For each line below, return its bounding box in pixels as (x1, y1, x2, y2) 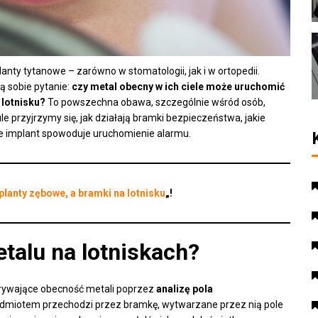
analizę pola (156, 283, 213, 295)
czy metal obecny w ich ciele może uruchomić (72, 80, 285, 92)
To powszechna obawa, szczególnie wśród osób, (45, 96, 265, 108)
